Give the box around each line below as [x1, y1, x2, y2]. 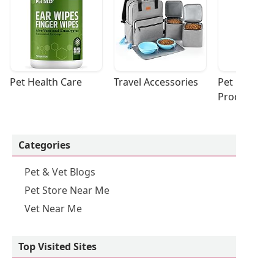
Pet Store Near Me [24, 183, 109, 198]
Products [218, 90, 260, 104]
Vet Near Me [24, 202, 82, 216]
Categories [18, 138, 70, 152]
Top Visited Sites [18, 240, 97, 254]
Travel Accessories [114, 75, 198, 89]
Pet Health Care [10, 75, 82, 89]
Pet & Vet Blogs [24, 165, 95, 179]
